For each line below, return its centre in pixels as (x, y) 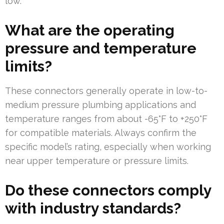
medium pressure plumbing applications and (100, 105)
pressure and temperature (101, 48)
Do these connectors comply (108, 190)
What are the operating (90, 30)
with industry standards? (93, 208)
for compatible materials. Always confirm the (101, 133)
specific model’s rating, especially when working (108, 147)
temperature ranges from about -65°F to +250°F (106, 119)
